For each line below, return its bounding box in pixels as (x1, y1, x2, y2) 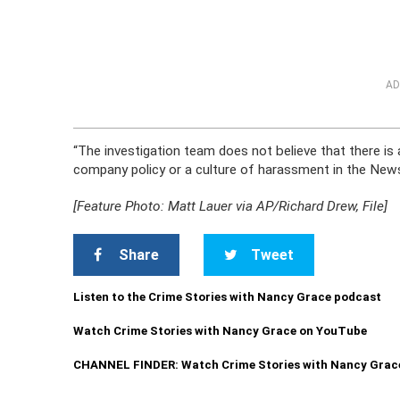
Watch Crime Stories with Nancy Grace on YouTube (73, 324, 368, 337)
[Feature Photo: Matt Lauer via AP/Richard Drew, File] (73, 198, 388, 214)
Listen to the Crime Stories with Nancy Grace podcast (73, 290, 382, 304)
